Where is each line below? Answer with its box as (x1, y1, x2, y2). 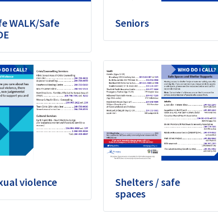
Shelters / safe (115, 175, 180, 189)
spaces (115, 187, 145, 201)
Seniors (115, 16, 149, 30)
